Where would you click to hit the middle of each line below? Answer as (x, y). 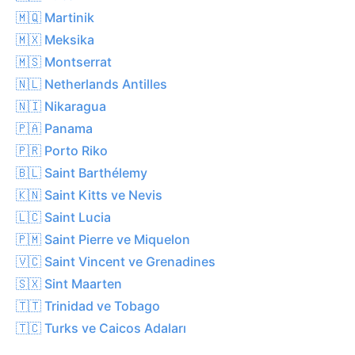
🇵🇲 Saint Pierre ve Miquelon (103, 239)
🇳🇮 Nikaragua (61, 106)
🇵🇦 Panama (54, 128)
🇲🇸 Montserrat (64, 61)
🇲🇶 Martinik (55, 17)
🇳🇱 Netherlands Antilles (92, 84)
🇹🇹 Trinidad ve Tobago (88, 305)
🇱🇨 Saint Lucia (63, 217)
